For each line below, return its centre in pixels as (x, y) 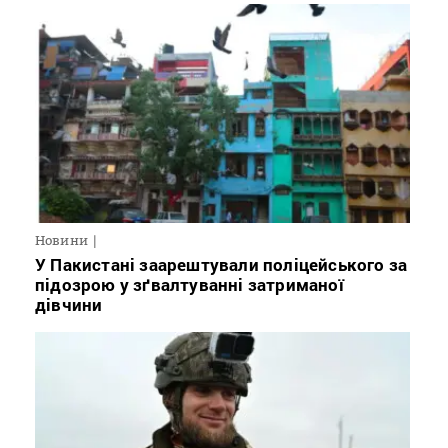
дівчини (69, 305)
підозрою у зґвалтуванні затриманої (189, 285)
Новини (61, 240)
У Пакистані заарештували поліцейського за (221, 265)
